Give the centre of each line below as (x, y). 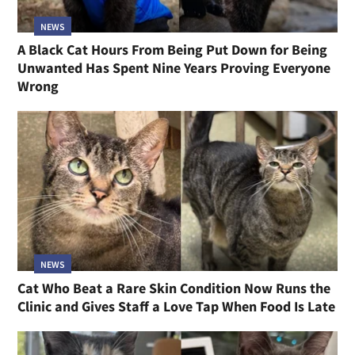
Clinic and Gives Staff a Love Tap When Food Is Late (177, 306)
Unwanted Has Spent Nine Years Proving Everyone (174, 67)
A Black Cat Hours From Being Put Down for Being (173, 49)
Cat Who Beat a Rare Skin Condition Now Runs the (174, 288)
